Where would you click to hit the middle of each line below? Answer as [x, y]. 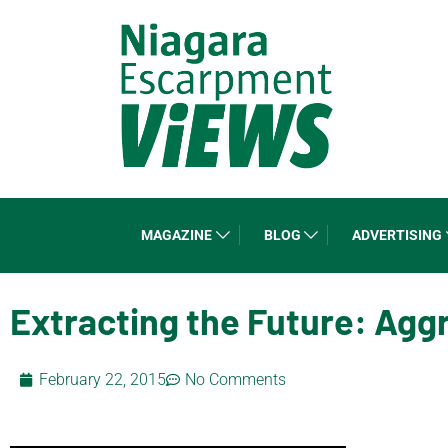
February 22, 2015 [102, 379]
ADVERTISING [397, 234]
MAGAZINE [176, 234]
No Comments [235, 379]
